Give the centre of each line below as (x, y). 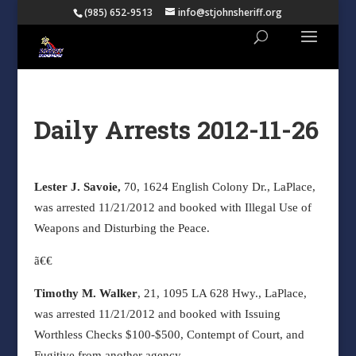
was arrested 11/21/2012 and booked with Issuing (157, 314)
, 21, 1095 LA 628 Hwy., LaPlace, (222, 293)
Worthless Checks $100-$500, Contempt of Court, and (169, 335)
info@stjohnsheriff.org (230, 12)
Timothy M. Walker (85, 293)
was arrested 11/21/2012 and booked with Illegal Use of (172, 207)
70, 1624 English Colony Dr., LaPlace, (219, 187)
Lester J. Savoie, (79, 187)
